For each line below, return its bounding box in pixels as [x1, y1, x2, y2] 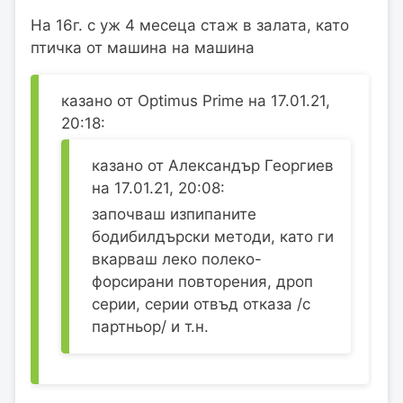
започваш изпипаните [92, 204, 256, 223]
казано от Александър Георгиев [92, 156, 334, 175]
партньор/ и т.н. [92, 317, 209, 336]
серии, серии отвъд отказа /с [92, 294, 310, 313]
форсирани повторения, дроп [92, 272, 313, 291]
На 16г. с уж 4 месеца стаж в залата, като [31, 16, 349, 35]
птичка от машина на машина [31, 39, 255, 58]
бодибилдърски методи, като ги [92, 227, 334, 246]
